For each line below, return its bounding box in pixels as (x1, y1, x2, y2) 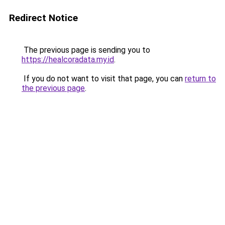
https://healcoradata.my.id (22, 55, 114, 64)
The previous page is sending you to (22, 45, 150, 55)
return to (185, 74, 216, 83)
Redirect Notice (9, 12, 78, 24)
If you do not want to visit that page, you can (22, 74, 185, 83)
